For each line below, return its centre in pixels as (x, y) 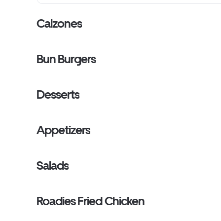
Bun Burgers (66, 59)
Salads (53, 166)
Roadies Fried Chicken (91, 201)
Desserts (58, 94)
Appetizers (64, 130)
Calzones (59, 23)
